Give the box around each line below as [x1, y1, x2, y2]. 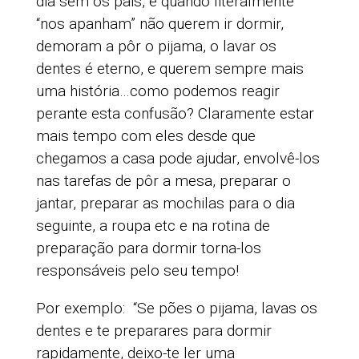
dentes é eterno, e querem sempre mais [35, 59, 304, 79]
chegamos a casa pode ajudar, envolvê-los [35, 149, 320, 168]
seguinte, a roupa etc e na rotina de [35, 216, 270, 236]
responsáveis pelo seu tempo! [35, 261, 239, 280]
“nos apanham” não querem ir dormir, [35, 14, 284, 34]
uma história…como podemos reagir [35, 82, 280, 101]
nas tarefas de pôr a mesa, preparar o [35, 171, 291, 191]
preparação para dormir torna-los [35, 239, 261, 258]
